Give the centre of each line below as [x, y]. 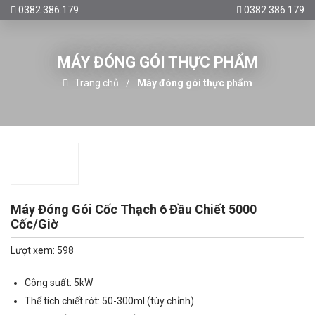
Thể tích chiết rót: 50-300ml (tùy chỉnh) [109, 301]
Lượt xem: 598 [42, 250]
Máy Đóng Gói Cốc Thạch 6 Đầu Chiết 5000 [134, 209]
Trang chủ [97, 83]
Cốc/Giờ [34, 224]
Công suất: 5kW [59, 283]
